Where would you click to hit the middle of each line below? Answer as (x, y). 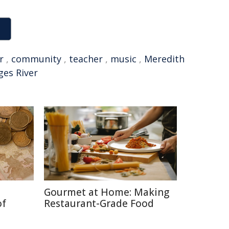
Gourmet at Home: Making (107, 192)
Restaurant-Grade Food (99, 203)
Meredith (164, 59)
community (36, 59)
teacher (86, 59)
